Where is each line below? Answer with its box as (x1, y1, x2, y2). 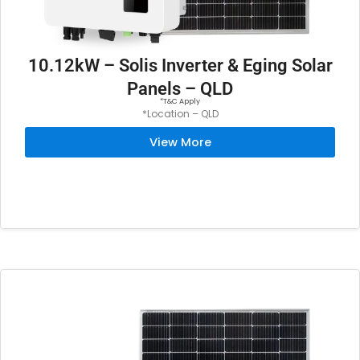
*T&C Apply (160, 96, 200, 106)
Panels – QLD (127, 79, 233, 100)
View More (149, 133, 211, 150)
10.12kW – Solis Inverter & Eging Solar (27, 55, 333, 76)
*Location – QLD (141, 106, 219, 121)
